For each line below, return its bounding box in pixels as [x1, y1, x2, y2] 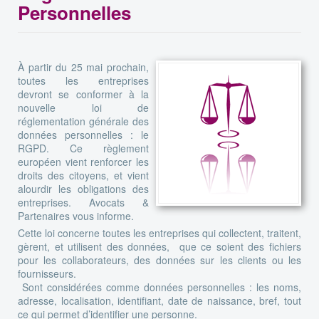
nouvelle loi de [18, 100, 149, 115]
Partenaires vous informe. [18, 208, 134, 223]
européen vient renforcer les [18, 154, 149, 169]
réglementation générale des [18, 113, 149, 128]
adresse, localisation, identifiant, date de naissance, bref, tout [18, 293, 301, 308]
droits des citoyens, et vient [18, 167, 149, 182]
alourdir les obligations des [18, 181, 149, 196]
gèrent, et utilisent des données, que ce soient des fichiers [18, 239, 301, 253]
